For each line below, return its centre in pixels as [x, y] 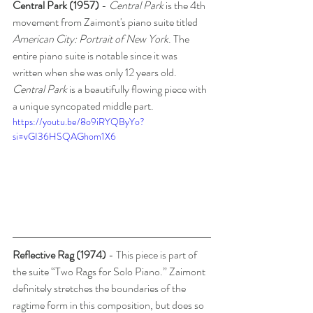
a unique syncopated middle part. [85, 106]
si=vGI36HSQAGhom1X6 [64, 137]
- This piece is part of [153, 254]
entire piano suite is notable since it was [96, 56]
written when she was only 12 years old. [96, 73]
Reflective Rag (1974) [59, 254]
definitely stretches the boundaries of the [100, 288]
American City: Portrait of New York [90, 39]
